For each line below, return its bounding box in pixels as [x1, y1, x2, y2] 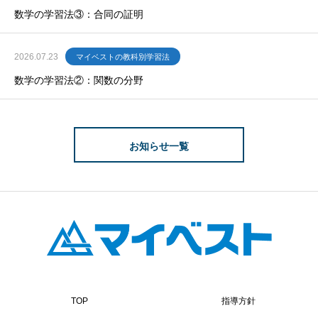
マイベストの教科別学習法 [76, 52, 170, 61]
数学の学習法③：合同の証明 [14, 8, 143, 20]
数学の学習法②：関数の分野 [14, 74, 143, 86]
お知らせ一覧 [129, 140, 189, 152]
